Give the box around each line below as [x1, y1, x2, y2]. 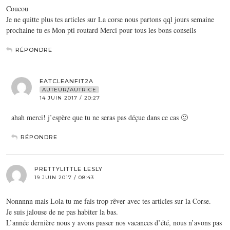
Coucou [6, 3, 28, 13]
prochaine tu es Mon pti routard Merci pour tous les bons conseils [6, 25, 196, 35]
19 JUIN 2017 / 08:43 [34, 174, 94, 181]
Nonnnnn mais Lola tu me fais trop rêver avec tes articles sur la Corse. [6, 196, 211, 206]
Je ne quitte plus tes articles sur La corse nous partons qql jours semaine [6, 14, 214, 24]
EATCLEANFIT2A [40, 77, 93, 85]
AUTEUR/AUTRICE [42, 86, 97, 93]
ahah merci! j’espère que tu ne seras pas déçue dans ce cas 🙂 [11, 112, 188, 122]
